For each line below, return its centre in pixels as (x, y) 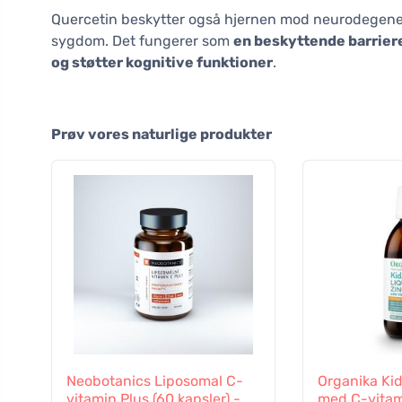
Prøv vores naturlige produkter (162, 135)
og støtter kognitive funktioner (162, 63)
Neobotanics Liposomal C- (155, 381)
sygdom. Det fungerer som (142, 41)
